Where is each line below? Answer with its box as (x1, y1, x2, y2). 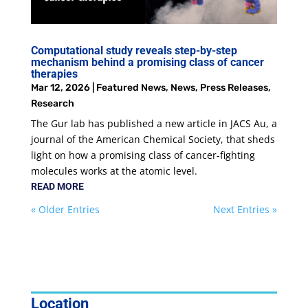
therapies (30, 67, 78, 81)
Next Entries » (213, 203, 278, 217)
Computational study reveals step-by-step (30, 44, 237, 58)
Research (30, 98, 74, 110)
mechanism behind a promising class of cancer (30, 56, 264, 69)
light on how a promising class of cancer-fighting (30, 148, 255, 162)
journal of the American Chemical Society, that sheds (30, 133, 275, 146)
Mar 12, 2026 (30, 82, 90, 94)
